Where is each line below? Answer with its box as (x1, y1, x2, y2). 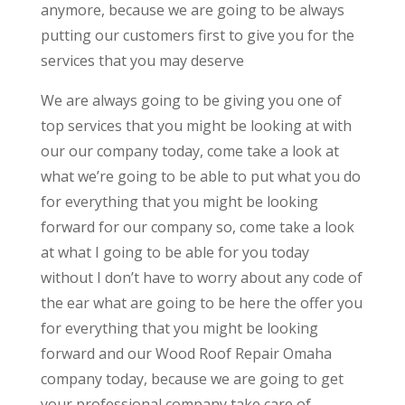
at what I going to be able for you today (40, 241, 309, 262)
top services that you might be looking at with (40, 115, 352, 136)
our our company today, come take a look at (40, 140, 339, 161)
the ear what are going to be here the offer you (40, 292, 363, 313)
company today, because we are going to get (40, 368, 344, 389)
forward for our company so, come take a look (40, 216, 354, 237)
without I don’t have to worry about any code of (40, 267, 363, 287)
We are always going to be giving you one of (40, 89, 342, 110)
